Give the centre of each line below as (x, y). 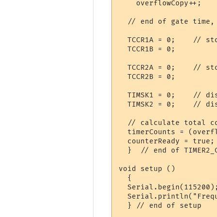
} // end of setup (160, 205)
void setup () (149, 169)
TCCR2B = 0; (156, 77)
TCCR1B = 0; (156, 49)
